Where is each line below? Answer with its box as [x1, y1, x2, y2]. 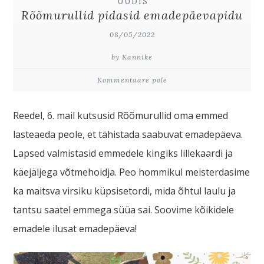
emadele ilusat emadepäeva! [13, 222, 137, 235]
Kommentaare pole [97, 75, 167, 84]
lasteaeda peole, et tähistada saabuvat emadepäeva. [13, 128, 243, 141]
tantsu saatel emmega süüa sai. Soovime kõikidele [13, 203, 235, 216]
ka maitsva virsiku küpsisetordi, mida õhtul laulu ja [13, 184, 236, 197]
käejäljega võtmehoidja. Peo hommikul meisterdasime [13, 166, 250, 179]
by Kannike [111, 52, 153, 61]
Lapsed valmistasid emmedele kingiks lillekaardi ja [13, 147, 233, 160]
